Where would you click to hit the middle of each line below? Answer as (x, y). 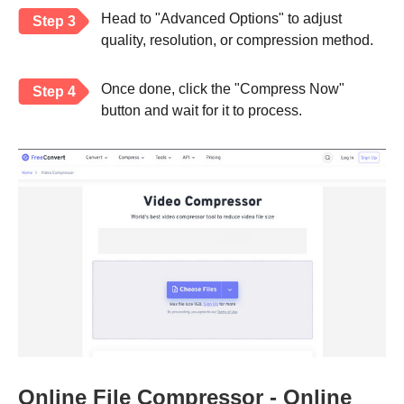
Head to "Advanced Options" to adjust (221, 19)
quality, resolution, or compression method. (237, 41)
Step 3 (54, 22)
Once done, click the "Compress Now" (223, 89)
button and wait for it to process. (202, 111)
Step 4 (54, 92)
